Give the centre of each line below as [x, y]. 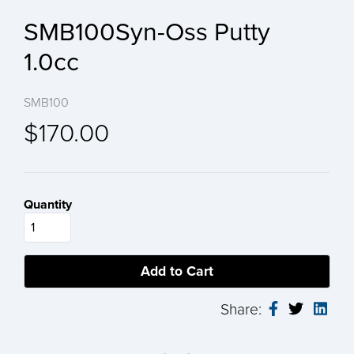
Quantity [48, 204]
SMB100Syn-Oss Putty [147, 33]
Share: [243, 309]
